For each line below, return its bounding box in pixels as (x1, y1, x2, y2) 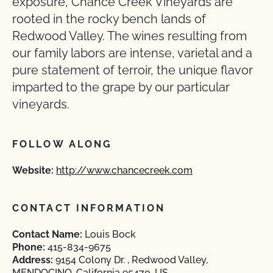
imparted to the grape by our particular (12, 80, 230, 94)
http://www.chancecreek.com (56, 165, 193, 176)
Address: (12, 254, 53, 266)
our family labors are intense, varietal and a (12, 46, 252, 60)
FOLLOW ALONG (12, 138, 113, 150)
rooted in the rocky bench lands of (12, 12, 206, 26)
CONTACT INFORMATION (12, 202, 165, 214)
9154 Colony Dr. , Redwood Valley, (53, 254, 208, 266)
